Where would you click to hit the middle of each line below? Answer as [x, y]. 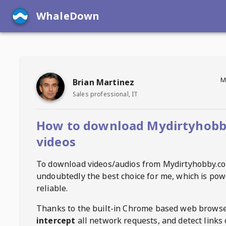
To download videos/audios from [100, 164]
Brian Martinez [104, 82]
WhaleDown [68, 16]
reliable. [52, 188]
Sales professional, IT [105, 94]
